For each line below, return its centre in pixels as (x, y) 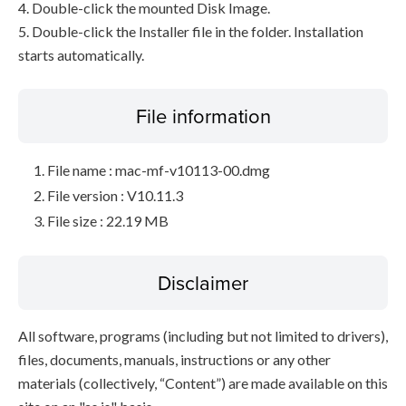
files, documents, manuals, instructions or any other (174, 359)
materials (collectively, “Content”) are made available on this (203, 383)
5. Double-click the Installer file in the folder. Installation (191, 31)
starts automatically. (81, 55)
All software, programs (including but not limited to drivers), (203, 336)
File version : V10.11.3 (115, 195)
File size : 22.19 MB (108, 221)
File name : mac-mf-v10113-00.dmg (159, 170)
